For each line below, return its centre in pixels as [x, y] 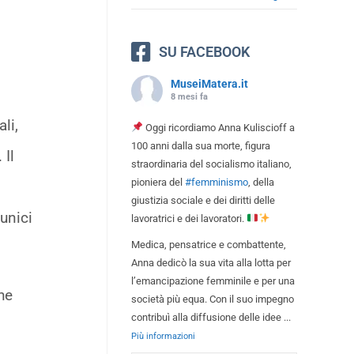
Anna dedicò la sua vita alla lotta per [211, 262]
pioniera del [158, 182]
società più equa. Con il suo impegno [213, 299]
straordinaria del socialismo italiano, [211, 164]
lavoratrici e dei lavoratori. [189, 218]
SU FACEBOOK [204, 51]
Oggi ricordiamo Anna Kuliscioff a [218, 127]
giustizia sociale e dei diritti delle [203, 200]
